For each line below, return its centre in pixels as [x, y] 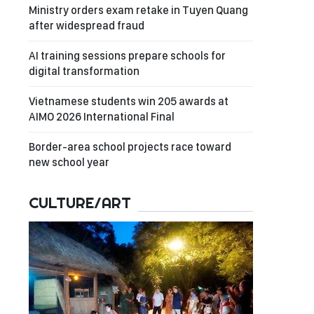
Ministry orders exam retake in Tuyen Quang [138, 10]
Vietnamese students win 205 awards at [129, 101]
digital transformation [84, 71]
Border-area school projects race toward [130, 147]
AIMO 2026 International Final [102, 117]
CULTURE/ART [80, 203]
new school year [69, 162]
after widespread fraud [87, 26]
